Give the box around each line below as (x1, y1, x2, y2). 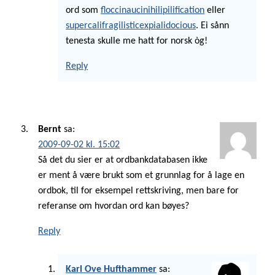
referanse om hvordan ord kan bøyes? (38, 201, 190, 212)
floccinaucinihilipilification (101, 5, 205, 15)
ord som (66, 5, 101, 15)
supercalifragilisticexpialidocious (66, 20, 196, 31)
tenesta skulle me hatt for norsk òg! (66, 36, 208, 46)
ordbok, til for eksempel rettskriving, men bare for (38, 186, 239, 196)
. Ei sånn (196, 20, 230, 31)
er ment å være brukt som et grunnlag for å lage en (38, 171, 245, 181)
